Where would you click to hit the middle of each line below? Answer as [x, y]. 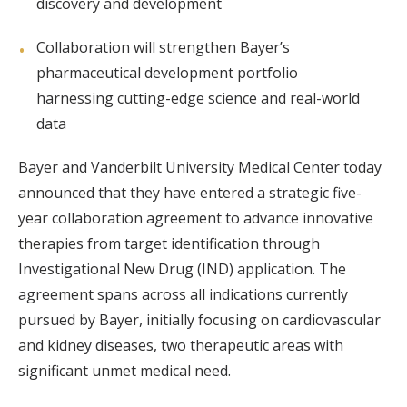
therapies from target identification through [169, 243]
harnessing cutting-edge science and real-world [198, 98]
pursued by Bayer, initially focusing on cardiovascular [199, 319]
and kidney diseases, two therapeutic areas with [181, 345]
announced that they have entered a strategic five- [190, 192]
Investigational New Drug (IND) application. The [182, 268]
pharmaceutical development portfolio [167, 72]
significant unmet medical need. [126, 370]
